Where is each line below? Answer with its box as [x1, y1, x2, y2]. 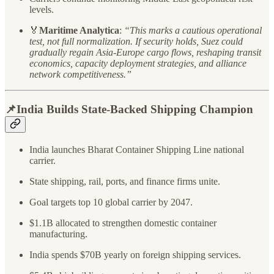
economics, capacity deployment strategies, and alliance [29, 58, 246, 69]
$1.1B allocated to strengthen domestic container [29, 217, 217, 228]
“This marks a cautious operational [124, 25, 262, 36]
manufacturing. [29, 228, 87, 239]
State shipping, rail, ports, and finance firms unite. [29, 176, 220, 187]
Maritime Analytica [39, 25, 119, 36]
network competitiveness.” [29, 69, 131, 80]
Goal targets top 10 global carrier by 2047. [29, 196, 193, 207]
